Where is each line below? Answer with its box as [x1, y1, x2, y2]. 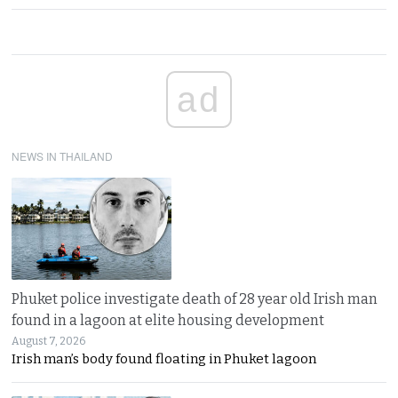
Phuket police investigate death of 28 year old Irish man [12, 290, 378, 307]
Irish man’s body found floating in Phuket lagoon [12, 350, 317, 367]
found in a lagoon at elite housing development [12, 311, 325, 329]
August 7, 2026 [12, 334, 86, 347]
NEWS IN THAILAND [12, 147, 114, 163]
